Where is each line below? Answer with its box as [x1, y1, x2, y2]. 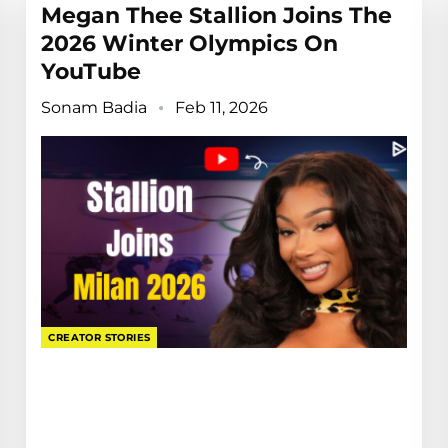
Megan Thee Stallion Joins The [41, 2, 393, 30]
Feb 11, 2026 [175, 98, 269, 118]
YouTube [41, 58, 142, 86]
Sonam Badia [41, 98, 152, 118]
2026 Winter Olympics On [41, 30, 339, 58]
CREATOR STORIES [48, 331, 151, 345]
